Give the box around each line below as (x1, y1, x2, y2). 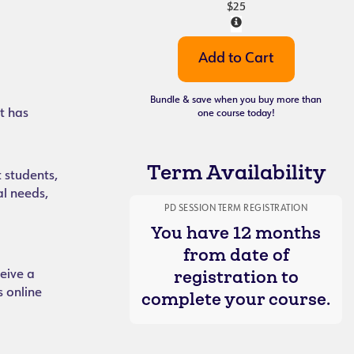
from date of (183, 245, 289, 264)
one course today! (197, 109, 275, 119)
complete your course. (141, 289, 331, 308)
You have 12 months (151, 223, 322, 242)
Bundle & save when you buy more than (150, 96, 322, 105)
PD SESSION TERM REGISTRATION (164, 205, 308, 213)
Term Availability (146, 160, 326, 183)
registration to (173, 267, 299, 286)
